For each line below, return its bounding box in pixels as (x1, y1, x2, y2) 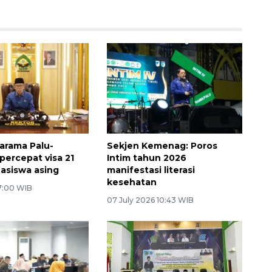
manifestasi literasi (106, 164, 195, 175)
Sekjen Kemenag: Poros (106, 140, 217, 151)
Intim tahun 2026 (106, 152, 186, 163)
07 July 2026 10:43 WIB (106, 195, 194, 205)
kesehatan (106, 176, 157, 188)
